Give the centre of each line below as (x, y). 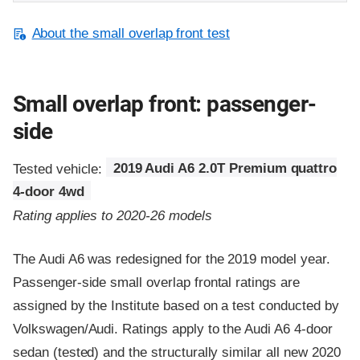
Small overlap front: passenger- (165, 104)
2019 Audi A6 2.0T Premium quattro (225, 169)
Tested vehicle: (60, 169)
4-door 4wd (49, 192)
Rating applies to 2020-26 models (112, 215)
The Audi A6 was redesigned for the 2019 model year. (172, 259)
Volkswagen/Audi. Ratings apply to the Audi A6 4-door (173, 329)
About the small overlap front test (131, 34)
